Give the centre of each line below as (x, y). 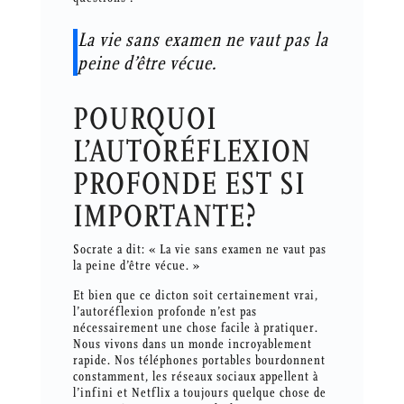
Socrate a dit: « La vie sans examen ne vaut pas (199, 250)
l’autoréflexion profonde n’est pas (165, 312)
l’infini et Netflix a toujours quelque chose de (199, 393)
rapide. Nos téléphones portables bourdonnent (199, 361)
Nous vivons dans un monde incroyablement (192, 344)
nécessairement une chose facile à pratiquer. (195, 328)
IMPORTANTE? (165, 217)
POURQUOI (145, 119)
